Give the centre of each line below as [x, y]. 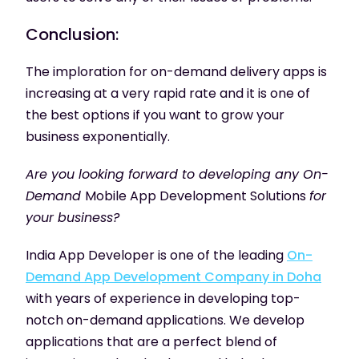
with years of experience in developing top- [163, 298]
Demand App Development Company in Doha [173, 276]
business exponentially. [98, 136]
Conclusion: [72, 34]
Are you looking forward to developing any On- [177, 174]
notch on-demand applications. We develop [165, 320]
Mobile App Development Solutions [197, 196]
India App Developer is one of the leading [156, 255]
